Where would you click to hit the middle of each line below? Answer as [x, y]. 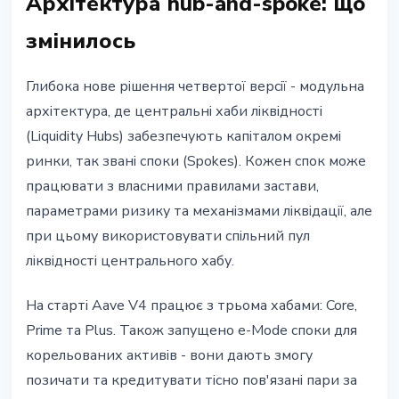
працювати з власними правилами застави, [172, 187]
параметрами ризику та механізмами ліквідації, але [199, 212]
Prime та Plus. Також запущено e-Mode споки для [191, 331]
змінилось [81, 41]
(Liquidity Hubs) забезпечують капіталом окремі [183, 137]
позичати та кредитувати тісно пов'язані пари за [191, 381]
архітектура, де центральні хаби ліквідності [174, 112]
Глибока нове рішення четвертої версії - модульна [195, 87]
